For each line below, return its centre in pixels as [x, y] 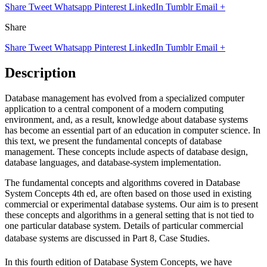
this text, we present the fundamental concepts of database [113, 141]
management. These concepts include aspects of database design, [126, 151]
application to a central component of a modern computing [114, 108]
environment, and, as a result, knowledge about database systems [126, 119]
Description [40, 72]
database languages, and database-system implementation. [113, 162]
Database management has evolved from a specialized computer [125, 98]
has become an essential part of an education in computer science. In [133, 130]
